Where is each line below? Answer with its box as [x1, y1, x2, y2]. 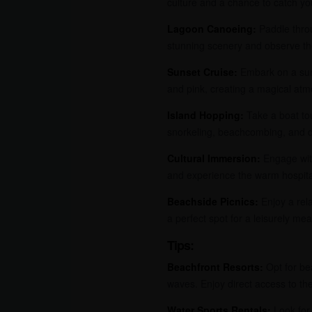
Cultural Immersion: [167, 151, 260, 166]
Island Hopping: [167, 108, 244, 123]
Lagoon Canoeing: [167, 22, 256, 36]
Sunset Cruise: [167, 65, 237, 79]
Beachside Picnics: [167, 194, 258, 209]
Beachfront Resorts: [167, 259, 263, 274]
